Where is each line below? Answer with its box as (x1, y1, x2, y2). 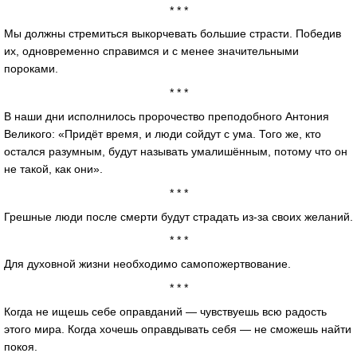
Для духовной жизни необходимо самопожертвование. (4, 257, 291, 271)
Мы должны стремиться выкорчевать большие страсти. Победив (4, 27, 341, 41)
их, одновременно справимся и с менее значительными (4, 45, 299, 58)
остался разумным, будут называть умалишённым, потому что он (4, 144, 347, 158)
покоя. (4, 339, 37, 353)
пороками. (4, 62, 58, 76)
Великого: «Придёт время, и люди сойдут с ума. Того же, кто (4, 127, 321, 140)
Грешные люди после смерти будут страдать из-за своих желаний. (4, 210, 353, 223)
